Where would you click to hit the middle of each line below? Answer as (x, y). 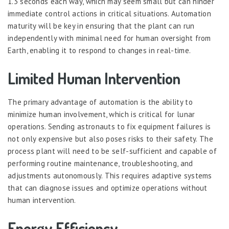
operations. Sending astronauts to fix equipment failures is (109, 127)
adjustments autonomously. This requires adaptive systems (110, 176)
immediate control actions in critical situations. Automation (109, 14)
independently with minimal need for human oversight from (109, 38)
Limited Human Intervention (94, 78)
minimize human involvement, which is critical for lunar (101, 114)
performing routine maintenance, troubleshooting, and (100, 163)
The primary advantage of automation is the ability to (100, 102)
